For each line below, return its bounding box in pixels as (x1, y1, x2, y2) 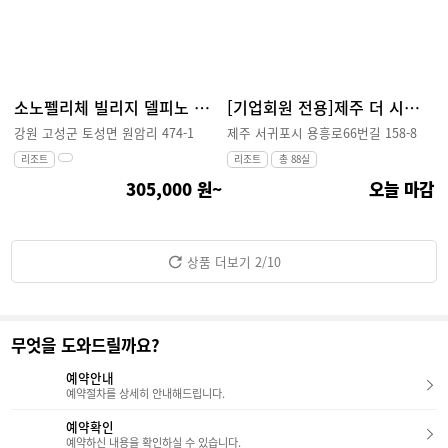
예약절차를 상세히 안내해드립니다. (66, 385, 226, 403)
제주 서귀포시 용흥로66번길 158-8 (226, 122, 417, 142)
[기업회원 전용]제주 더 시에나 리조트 (403, 94, 420, 119)
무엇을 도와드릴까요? (11, 333, 161, 358)
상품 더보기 (184, 252, 255, 272)
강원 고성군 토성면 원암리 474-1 (13, 122, 194, 142)
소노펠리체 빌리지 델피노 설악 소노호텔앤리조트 (193, 94, 210, 119)
